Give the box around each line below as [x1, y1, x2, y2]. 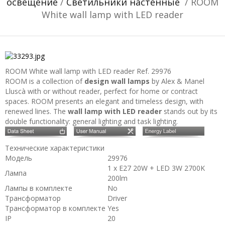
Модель [5, 153, 32, 163]
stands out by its [162, 106, 217, 116]
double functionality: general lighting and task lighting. [5, 117, 178, 126]
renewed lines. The [5, 106, 68, 116]
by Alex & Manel [150, 76, 204, 86]
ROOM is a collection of [5, 76, 84, 86]
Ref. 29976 [137, 66, 171, 76]
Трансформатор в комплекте [5, 203, 105, 213]
